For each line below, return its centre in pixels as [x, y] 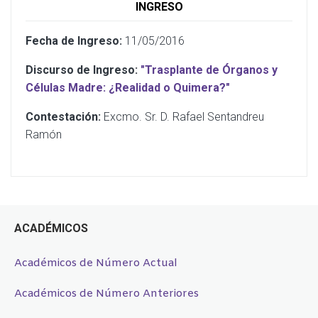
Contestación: [63, 116]
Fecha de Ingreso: [74, 40]
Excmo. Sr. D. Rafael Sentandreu [182, 116]
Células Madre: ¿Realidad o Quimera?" [128, 87]
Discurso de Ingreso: [82, 70]
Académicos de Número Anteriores [106, 294]
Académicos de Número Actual [96, 263]
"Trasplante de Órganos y [209, 70]
